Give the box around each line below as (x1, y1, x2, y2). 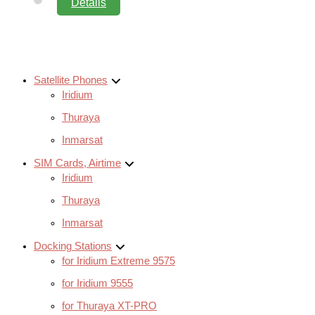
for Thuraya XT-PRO (62, 300, 157, 311)
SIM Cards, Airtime (34, 157, 121, 169)
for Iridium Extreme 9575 (62, 255, 175, 266)
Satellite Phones (34, 75, 108, 86)
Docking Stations (34, 240, 112, 252)
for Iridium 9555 (62, 277, 133, 289)
